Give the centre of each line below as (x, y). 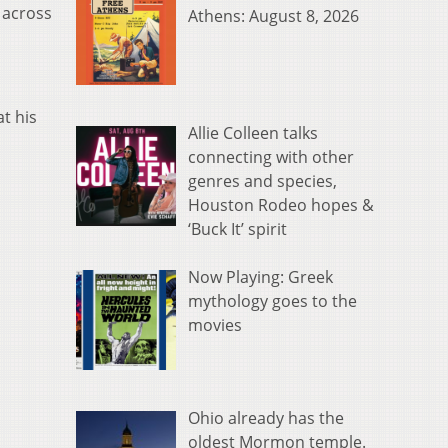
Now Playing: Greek (260, 277)
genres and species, (262, 181)
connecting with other (271, 157)
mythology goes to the (272, 301)
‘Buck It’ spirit (237, 229)
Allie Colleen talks (253, 133)
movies (215, 325)
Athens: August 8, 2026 (273, 16)
